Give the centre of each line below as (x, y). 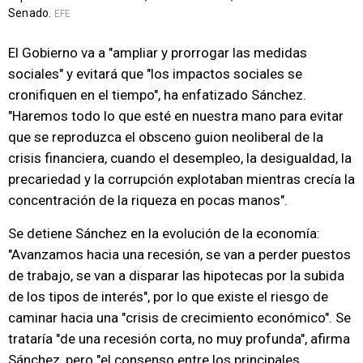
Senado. (31, 13)
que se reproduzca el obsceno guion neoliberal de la (166, 137)
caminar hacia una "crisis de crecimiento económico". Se (179, 318)
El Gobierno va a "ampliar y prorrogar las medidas (158, 53)
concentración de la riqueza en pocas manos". (148, 201)
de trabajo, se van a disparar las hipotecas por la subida (176, 276)
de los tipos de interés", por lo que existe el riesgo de (168, 297)
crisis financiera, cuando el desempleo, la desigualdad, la (180, 158)
